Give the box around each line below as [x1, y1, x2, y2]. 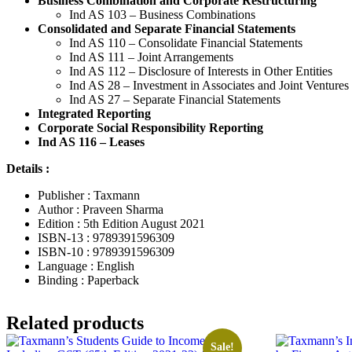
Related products [6, 312, 144, 333]
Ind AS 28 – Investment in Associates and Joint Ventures [69, 78, 349, 92]
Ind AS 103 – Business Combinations [69, 7, 255, 21]
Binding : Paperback [38, 273, 139, 287]
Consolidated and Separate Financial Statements [38, 21, 295, 35]
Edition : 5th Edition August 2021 [38, 216, 205, 230]
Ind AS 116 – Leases [38, 134, 145, 148]
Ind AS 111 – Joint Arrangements [69, 49, 233, 64]
